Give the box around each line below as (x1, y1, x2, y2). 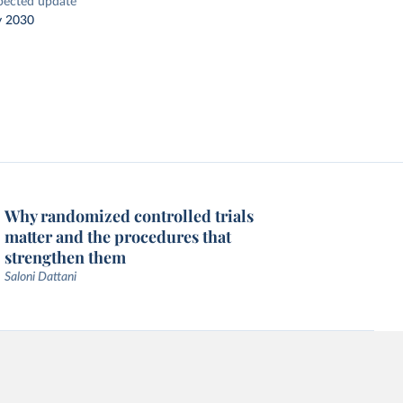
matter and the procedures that (4, 226, 232, 247)
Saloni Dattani (4, 271, 77, 283)
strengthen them (4, 246, 127, 268)
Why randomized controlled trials (4, 205, 255, 227)
